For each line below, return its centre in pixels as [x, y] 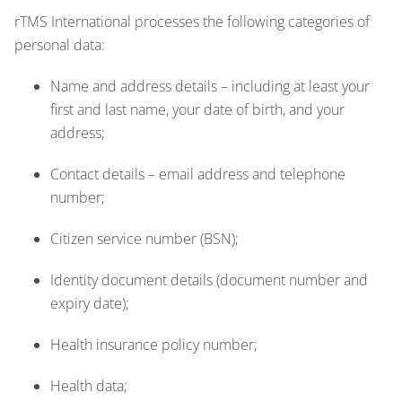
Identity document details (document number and [209, 280]
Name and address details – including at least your [210, 86]
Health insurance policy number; [154, 344]
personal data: [60, 44]
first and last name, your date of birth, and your [197, 109]
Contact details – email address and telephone [198, 174]
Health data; [89, 385]
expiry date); [90, 303]
